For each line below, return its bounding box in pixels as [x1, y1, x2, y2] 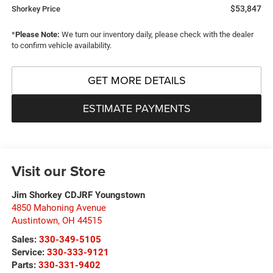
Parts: [11, 259, 38, 271]
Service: [11, 246, 47, 258]
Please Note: [15, 29, 60, 39]
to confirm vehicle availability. [11, 40, 112, 50]
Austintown [11, 214, 58, 226]
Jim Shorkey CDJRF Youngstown [11, 189, 145, 200]
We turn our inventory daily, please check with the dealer [59, 29, 253, 39]
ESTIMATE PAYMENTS [82, 100, 191, 116]
